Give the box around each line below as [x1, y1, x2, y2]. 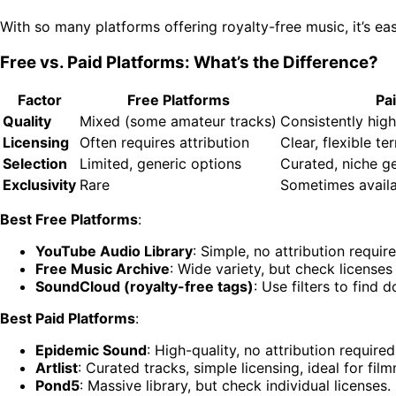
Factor [17, 91, 62, 110]
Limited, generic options [80, 155, 241, 173]
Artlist [35, 359, 78, 377]
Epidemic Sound [35, 341, 147, 360]
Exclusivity [3, 176, 76, 194]
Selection [3, 155, 67, 173]
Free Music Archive [35, 260, 170, 278]
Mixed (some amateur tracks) [80, 112, 277, 131]
